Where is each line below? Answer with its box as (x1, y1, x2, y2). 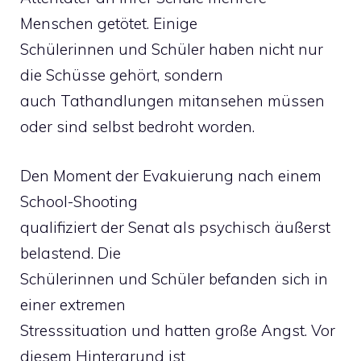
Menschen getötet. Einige (20, 14, 197, 33)
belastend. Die (20, 243, 121, 263)
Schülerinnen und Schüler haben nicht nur (20, 39, 323, 59)
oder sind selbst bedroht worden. (20, 117, 255, 136)
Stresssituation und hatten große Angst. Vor (20, 320, 335, 340)
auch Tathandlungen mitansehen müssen (20, 91, 325, 110)
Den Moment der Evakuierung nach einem (20, 165, 322, 185)
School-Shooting (20, 191, 138, 211)
